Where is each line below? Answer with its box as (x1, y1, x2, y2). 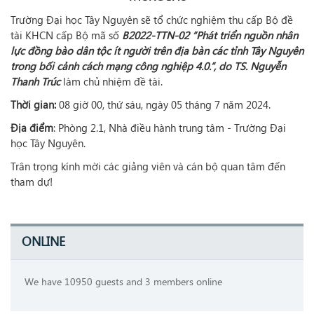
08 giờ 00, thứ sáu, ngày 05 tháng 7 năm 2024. (59, 97, 271, 111)
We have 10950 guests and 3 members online (25, 274, 222, 288)
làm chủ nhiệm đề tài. (63, 74, 163, 88)
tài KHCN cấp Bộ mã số (11, 28, 122, 42)
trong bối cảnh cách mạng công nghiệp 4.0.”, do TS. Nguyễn (11, 59, 286, 73)
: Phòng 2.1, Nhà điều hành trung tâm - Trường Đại (53, 121, 286, 135)
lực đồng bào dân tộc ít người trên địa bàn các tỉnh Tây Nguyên (11, 43, 303, 57)
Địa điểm (11, 121, 53, 135)
